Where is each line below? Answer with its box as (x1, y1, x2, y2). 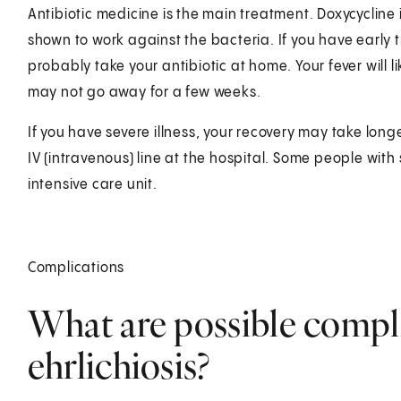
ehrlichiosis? (27, 342, 210, 388)
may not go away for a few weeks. (27, 84, 261, 100)
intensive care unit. (27, 176, 158, 192)
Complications (27, 260, 125, 276)
